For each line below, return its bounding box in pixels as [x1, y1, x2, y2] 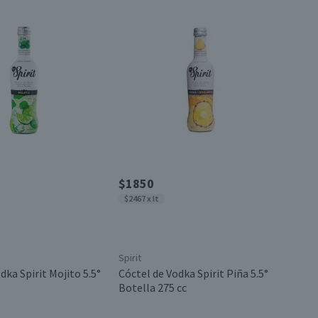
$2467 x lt [124, 193, 159, 204]
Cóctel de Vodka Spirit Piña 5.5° [118, 266, 268, 280]
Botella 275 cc [118, 280, 187, 295]
